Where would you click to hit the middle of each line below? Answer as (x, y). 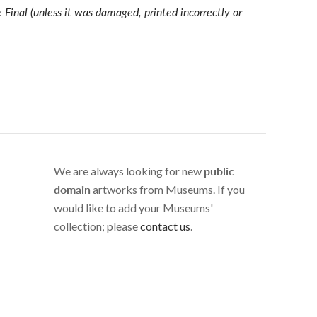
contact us (165, 226)
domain (72, 189)
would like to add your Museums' (133, 207)
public (219, 171)
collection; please (97, 226)
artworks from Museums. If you (168, 189)
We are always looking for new (129, 171)
